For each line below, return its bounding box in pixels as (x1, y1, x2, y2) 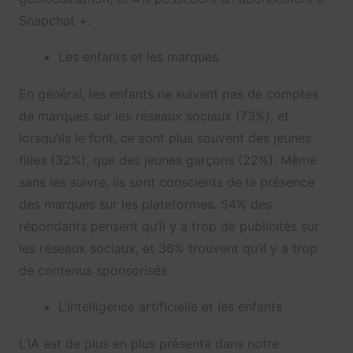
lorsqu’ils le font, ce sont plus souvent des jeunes (18, 130, 311, 147)
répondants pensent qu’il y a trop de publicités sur (18, 218, 319, 235)
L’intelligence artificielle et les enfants (58, 299, 282, 315)
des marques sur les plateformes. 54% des (18, 196, 272, 213)
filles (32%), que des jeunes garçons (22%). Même (18, 152, 317, 169)
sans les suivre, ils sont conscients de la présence (18, 174, 314, 191)
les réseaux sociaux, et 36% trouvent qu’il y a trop (18, 240, 318, 257)
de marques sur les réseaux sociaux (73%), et (18, 108, 289, 124)
